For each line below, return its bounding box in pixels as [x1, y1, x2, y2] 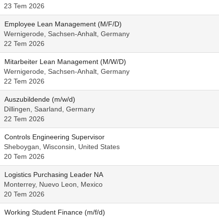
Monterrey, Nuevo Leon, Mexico [4, 180, 103, 188]
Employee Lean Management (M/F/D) [4, 20, 122, 28]
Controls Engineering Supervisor [4, 133, 105, 141]
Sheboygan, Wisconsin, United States [4, 143, 120, 151]
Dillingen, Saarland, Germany [4, 105, 95, 113]
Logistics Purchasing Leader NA [4, 171, 103, 178]
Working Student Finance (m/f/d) [4, 208, 105, 216]
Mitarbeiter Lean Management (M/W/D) [4, 58, 126, 66]
